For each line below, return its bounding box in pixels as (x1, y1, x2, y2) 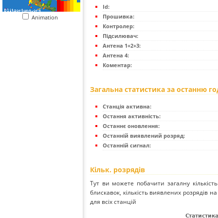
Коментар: (103, 61, 132, 69)
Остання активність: (103, 112, 161, 120)
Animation (32, 14, 62, 21)
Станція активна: (103, 103, 151, 110)
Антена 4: (103, 52, 129, 59)
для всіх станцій (90, 198, 136, 206)
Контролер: (103, 22, 134, 30)
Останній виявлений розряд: (103, 132, 185, 140)
